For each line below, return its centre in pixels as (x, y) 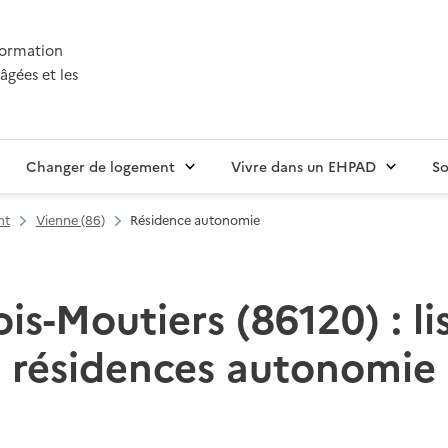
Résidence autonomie (195, 220)
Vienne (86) (70, 220)
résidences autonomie (224, 365)
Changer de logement (100, 166)
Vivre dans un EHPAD (303, 166)
